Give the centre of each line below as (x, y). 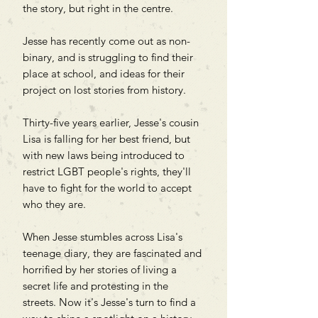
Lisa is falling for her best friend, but (106, 138)
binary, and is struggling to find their (108, 57)
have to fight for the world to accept (107, 187)
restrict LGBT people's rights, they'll (107, 171)
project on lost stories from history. (104, 89)
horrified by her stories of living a (100, 269)
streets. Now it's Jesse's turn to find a (109, 302)
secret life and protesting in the (95, 285)
